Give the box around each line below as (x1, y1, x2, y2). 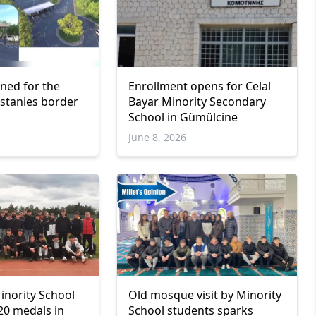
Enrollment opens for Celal (128, 78, 271, 95)
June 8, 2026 (128, 130, 186, 145)
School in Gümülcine (128, 109, 238, 126)
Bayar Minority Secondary (128, 94, 266, 110)
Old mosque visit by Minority (128, 286, 281, 303)
